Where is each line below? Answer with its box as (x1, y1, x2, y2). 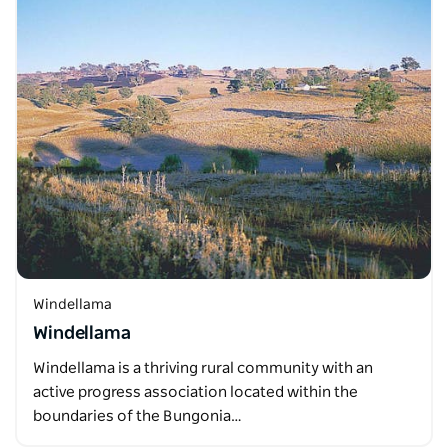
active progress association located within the (33, 385, 358, 400)
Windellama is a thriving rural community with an (33, 361, 373, 376)
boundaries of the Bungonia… (33, 409, 242, 424)
